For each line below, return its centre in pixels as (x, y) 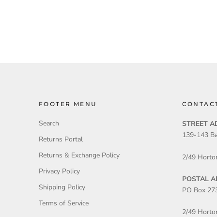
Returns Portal (61, 139)
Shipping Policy (62, 187)
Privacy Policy (59, 171)
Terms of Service (64, 203)
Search (49, 124)
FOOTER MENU (68, 104)
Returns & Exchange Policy (79, 155)
